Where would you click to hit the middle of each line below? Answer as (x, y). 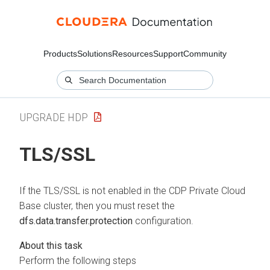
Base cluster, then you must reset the (97, 206)
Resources (133, 54)
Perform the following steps (78, 260)
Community (205, 54)
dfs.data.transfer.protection (76, 221)
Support (168, 54)
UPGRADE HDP (54, 117)
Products (60, 54)
